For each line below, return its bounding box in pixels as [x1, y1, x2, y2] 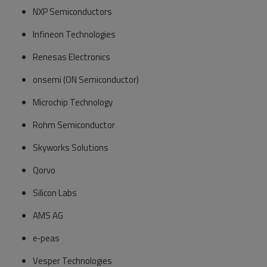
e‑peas [33, 231, 60, 245]
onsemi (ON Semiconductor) [33, 73, 139, 86]
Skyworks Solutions [33, 141, 108, 154]
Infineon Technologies [33, 27, 116, 41]
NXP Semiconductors [33, 5, 112, 18]
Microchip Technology [33, 95, 113, 109]
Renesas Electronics [33, 50, 110, 64]
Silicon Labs [33, 186, 77, 200]
